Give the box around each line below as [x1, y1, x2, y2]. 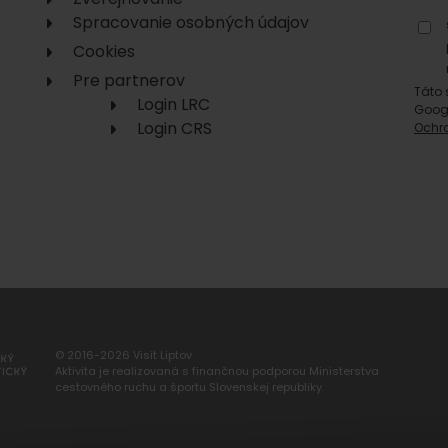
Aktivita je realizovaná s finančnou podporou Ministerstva [55, 362, 379, 379]
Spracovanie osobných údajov [73, 11, 309, 34]
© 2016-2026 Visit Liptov [55, 346, 192, 363]
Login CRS [137, 117, 212, 140]
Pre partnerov [73, 69, 185, 92]
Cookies [73, 40, 135, 63]
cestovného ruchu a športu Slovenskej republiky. [55, 378, 324, 395]
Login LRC [137, 93, 210, 116]
